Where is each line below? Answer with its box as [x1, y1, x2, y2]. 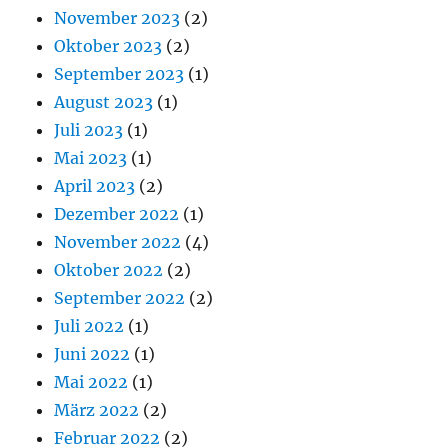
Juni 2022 [54, 343, 131, 364]
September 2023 [54, 63, 185, 84]
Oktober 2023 [54, 35, 163, 56]
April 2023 [54, 175, 136, 196]
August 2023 [54, 91, 154, 112]
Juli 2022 [54, 315, 125, 336]
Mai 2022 [54, 371, 129, 392]
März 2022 [54, 399, 140, 420]
